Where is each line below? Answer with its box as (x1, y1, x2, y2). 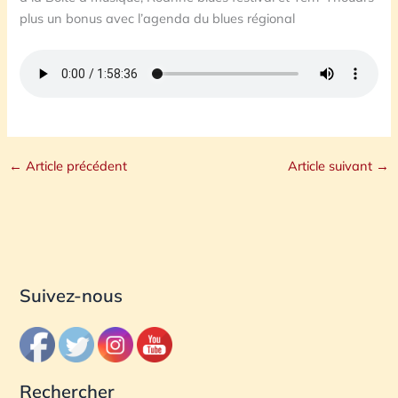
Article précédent (21, 157, 127, 175)
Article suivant (288, 157, 377, 175)
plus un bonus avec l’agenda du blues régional (20, 9, 296, 27)
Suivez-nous (20, 283, 123, 306)
